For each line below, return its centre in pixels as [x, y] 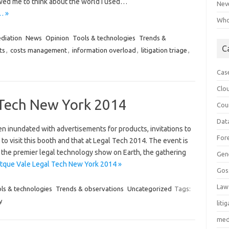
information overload [104, 50]
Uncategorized [149, 189]
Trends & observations [89, 189]
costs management [38, 50]
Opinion [57, 38]
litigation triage [164, 50]
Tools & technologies [104, 38]
